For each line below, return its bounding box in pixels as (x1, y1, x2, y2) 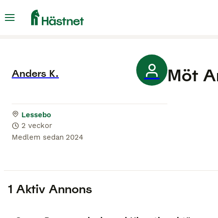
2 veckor (21, 121, 52, 130)
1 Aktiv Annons (8, 182, 92, 197)
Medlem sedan (12, 133, 64, 142)
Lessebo (21, 110, 51, 120)
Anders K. (12, 67, 59, 80)
